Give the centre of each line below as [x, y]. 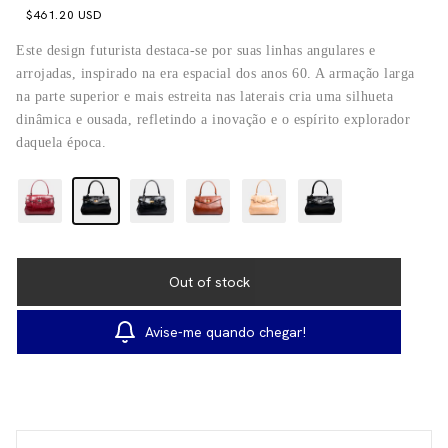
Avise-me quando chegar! [225, 331]
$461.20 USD [64, 15]
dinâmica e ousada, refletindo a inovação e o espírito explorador [213, 120]
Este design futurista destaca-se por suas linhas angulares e [195, 51]
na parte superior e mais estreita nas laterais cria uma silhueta [204, 97]
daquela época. [61, 143]
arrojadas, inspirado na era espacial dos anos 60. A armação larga [215, 74]
